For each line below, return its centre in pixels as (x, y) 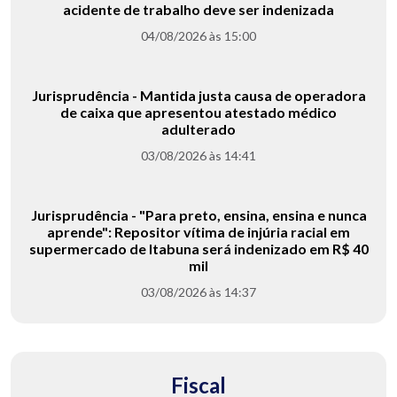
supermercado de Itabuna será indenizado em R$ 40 (198, 249)
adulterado (198, 129)
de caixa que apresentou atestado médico (198, 113)
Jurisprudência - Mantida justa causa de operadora (198, 96)
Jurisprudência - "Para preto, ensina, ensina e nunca (198, 215)
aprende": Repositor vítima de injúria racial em (198, 232)
